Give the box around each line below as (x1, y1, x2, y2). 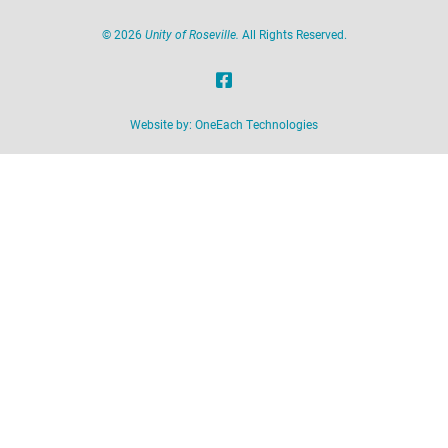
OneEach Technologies (195, 115, 318, 132)
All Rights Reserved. (238, 25, 347, 42)
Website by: (130, 115, 195, 132)
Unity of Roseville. (144, 25, 239, 42)
